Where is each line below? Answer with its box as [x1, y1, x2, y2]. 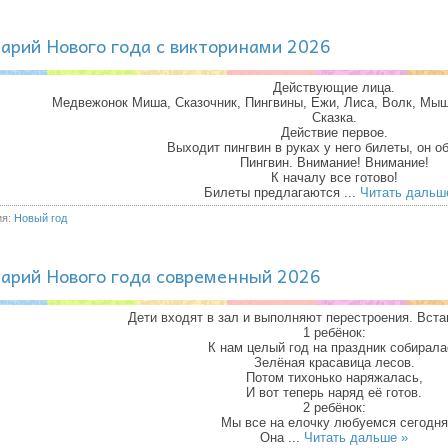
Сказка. [311, 110, 357, 125]
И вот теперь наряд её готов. [246, 385, 422, 400]
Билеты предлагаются [204, 185, 344, 200]
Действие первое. [280, 125, 388, 140]
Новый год [14, 212, 67, 224]
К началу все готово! [270, 170, 398, 185]
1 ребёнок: [302, 325, 366, 340]
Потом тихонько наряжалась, [245, 370, 423, 385]
